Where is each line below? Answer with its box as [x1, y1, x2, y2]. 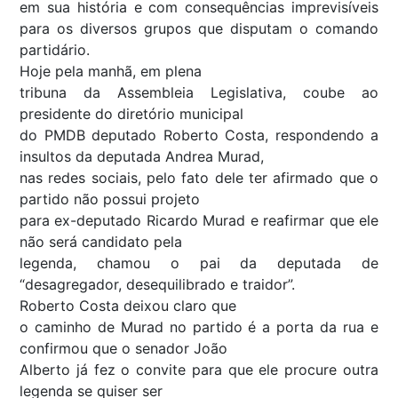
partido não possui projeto [20, 189, 200, 208]
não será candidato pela [20, 232, 182, 251]
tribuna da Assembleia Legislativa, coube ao [20, 83, 378, 101]
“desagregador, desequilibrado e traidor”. [20, 275, 295, 293]
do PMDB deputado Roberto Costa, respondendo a [20, 125, 378, 144]
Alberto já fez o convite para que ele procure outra [20, 360, 378, 378]
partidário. [20, 40, 90, 59]
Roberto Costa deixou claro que [20, 296, 236, 314]
